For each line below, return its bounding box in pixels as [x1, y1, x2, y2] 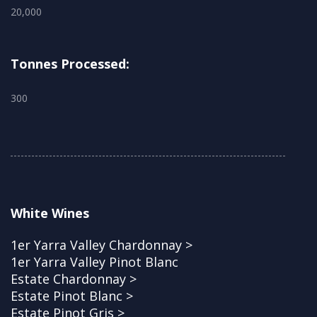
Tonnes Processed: [11, 55, 129, 73]
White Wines [11, 204, 89, 222]
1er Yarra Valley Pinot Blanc [11, 253, 178, 271]
